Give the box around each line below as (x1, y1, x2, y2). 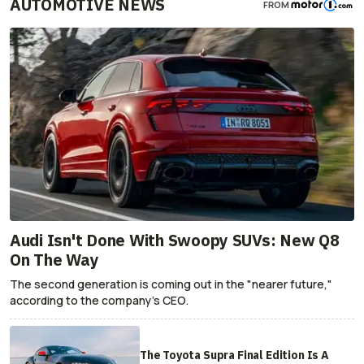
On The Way (10, 249, 99, 271)
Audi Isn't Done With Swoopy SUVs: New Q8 (10, 229, 340, 252)
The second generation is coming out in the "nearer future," (10, 276, 332, 292)
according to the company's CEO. (10, 292, 188, 309)
